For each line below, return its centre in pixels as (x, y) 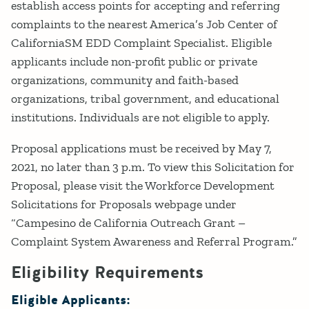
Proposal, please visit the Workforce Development (143, 186)
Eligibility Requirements (107, 273)
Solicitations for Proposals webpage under (124, 205)
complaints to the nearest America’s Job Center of (144, 24)
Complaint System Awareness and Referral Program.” (154, 242)
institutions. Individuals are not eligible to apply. (140, 118)
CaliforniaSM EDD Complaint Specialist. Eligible (141, 43)
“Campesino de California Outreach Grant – (128, 223)
